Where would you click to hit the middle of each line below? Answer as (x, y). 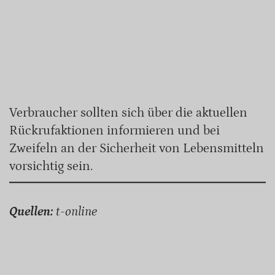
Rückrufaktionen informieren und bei (114, 130)
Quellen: (31, 211)
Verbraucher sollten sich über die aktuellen (128, 113)
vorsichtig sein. (51, 166)
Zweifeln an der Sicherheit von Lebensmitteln (137, 148)
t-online (75, 211)
